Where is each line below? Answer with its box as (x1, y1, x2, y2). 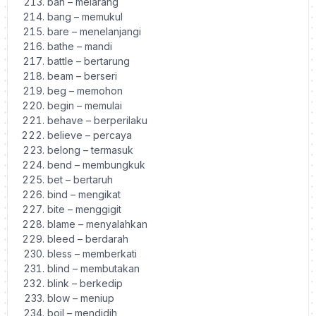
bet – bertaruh (47, 173, 113, 186)
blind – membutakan (47, 262, 140, 274)
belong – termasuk (47, 143, 133, 156)
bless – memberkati (47, 247, 137, 260)
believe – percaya (47, 128, 132, 141)
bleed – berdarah (47, 232, 128, 245)
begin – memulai (47, 99, 122, 111)
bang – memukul (47, 10, 123, 23)
